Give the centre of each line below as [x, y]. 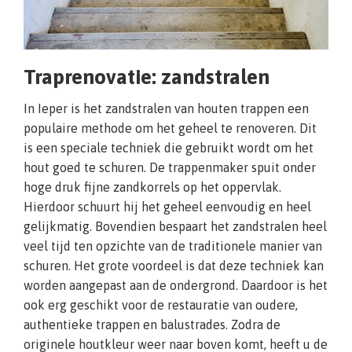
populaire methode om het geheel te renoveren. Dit [170, 128]
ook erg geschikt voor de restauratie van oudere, [161, 304]
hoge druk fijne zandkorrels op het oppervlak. [152, 187]
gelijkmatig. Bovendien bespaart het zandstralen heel [175, 226]
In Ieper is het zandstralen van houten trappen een [166, 108]
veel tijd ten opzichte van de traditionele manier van [173, 246]
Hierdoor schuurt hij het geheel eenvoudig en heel [167, 206]
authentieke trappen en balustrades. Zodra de [152, 324]
